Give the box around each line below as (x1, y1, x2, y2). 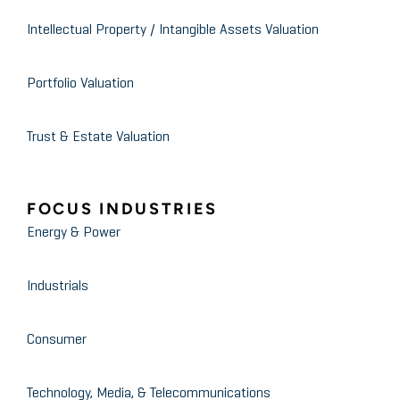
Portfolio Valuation (27, 77, 134, 92)
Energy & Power (27, 226, 121, 241)
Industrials (27, 279, 88, 295)
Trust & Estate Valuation (27, 130, 170, 146)
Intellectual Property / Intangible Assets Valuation (27, 23, 319, 38)
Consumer (27, 333, 87, 348)
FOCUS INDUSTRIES (27, 199, 219, 220)
